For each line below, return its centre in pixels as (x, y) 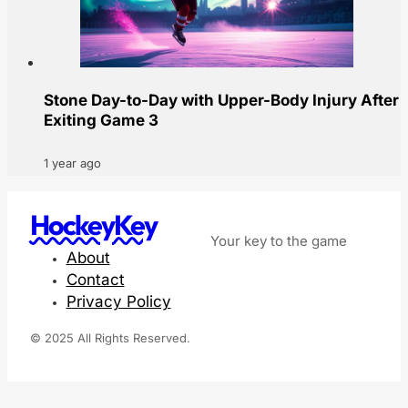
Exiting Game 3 (101, 121)
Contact (95, 280)
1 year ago (72, 163)
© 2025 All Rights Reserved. (110, 338)
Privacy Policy (118, 302)
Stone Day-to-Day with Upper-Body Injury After (221, 101)
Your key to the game (278, 241)
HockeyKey (93, 225)
